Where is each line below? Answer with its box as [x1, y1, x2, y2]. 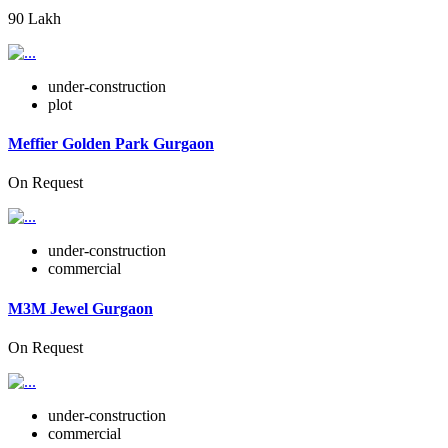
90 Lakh [8, 9, 61, 27]
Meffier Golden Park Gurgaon [8, 135, 214, 153]
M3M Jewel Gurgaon [8, 299, 153, 317]
